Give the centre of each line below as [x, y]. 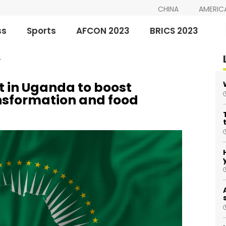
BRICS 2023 [174, 31]
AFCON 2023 [103, 31]
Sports [42, 31]
